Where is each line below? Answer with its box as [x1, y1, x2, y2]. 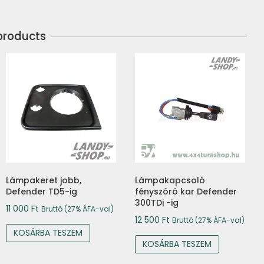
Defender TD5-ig [6, 186, 78, 198]
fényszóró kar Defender [135, 186, 237, 198]
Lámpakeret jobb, [6, 174, 82, 187]
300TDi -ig [135, 197, 179, 209]
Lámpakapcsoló [135, 174, 206, 187]
